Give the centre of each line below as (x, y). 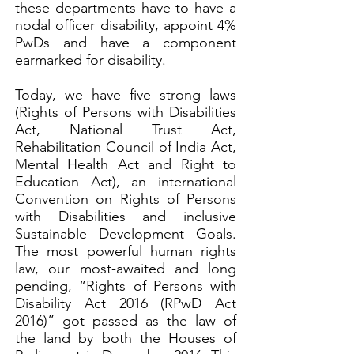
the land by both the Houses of (126, 338)
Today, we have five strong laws (126, 95)
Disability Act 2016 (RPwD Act (126, 303)
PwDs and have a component (126, 43)
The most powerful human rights (126, 251)
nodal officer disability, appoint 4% (126, 25)
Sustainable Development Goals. (126, 234)
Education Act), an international (126, 182)
